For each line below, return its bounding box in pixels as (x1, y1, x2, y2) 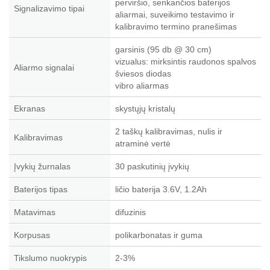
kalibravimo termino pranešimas (115, 22, 237, 31)
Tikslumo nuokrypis (14, 253, 87, 263)
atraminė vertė (115, 139, 171, 148)
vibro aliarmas (115, 81, 169, 90)
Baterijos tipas (14, 184, 67, 194)
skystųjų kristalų (115, 104, 175, 113)
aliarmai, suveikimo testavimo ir (115, 10, 234, 19)
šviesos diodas (115, 69, 171, 78)
